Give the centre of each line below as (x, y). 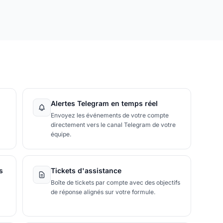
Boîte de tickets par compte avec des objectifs (116, 182)
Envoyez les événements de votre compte (110, 115)
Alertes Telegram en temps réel (105, 103)
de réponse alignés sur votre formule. (103, 192)
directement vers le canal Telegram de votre (113, 124)
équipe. (61, 134)
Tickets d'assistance (86, 170)
